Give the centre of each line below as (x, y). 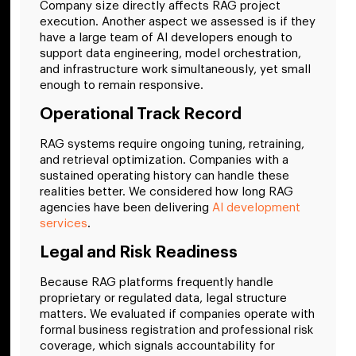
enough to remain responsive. (123, 85)
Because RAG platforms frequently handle (157, 283)
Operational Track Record (141, 115)
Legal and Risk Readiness (139, 253)
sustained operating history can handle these (164, 176)
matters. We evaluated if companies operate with (177, 315)
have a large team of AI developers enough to (166, 37)
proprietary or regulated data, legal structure (163, 299)
